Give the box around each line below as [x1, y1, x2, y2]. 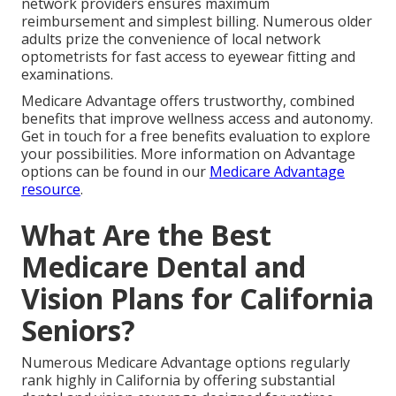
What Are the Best [21, 216, 271, 255]
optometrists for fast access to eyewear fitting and [21, 47, 355, 67]
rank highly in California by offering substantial [21, 370, 335, 391]
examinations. [21, 65, 113, 85]
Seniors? [21, 311, 135, 350]
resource [21, 179, 80, 200]
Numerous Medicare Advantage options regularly [21, 353, 350, 373]
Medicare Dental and [21, 247, 306, 286]
